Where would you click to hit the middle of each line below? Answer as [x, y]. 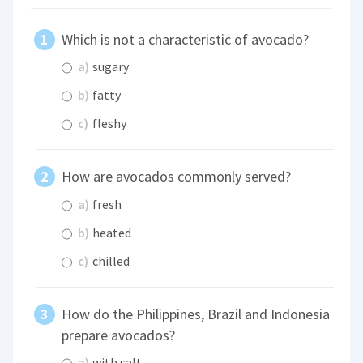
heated [111, 232]
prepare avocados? [119, 335]
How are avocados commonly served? [177, 177]
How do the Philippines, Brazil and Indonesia [196, 314]
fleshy [109, 124]
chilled [110, 261]
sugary [110, 67]
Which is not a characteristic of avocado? [186, 39]
